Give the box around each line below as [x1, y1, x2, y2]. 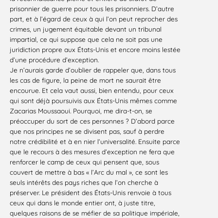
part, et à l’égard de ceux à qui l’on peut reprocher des [10, 15, 178, 23]
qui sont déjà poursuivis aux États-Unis [10, 96, 128, 105]
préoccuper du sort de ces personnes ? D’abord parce [10, 117, 175, 126]
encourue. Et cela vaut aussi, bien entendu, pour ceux [10, 86, 174, 95]
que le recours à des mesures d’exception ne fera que [10, 147, 175, 156]
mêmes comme [130, 96, 177, 105]
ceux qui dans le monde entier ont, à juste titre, [10, 199, 155, 207]
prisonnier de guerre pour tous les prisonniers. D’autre [10, 4, 174, 13]
